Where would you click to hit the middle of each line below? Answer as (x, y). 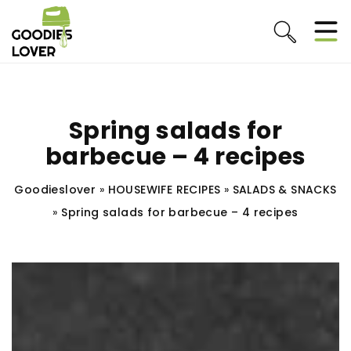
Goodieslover (55, 190)
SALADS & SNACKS (284, 190)
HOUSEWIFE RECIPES (164, 190)
